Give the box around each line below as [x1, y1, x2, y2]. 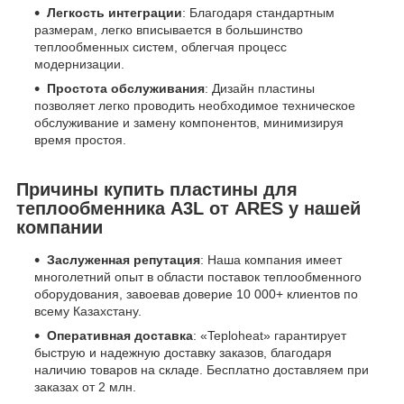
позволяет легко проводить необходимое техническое [34, 98, 355, 114]
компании [16, 217, 103, 238]
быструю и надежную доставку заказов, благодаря [34, 344, 332, 360]
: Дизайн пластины [205, 81, 315, 96]
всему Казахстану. [34, 303, 142, 318]
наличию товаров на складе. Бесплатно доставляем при [34, 362, 369, 377]
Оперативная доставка [47, 327, 193, 343]
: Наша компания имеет [200, 252, 342, 267]
